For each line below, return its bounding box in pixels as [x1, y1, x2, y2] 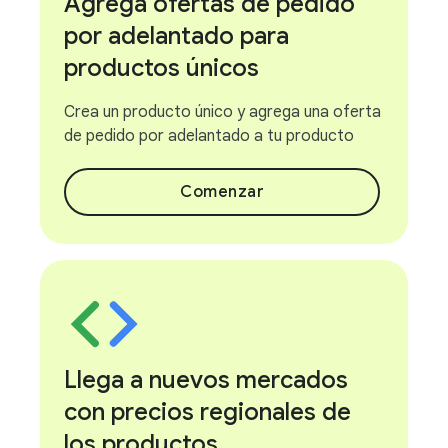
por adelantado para [64, 21, 289, 51]
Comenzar [180, 182, 264, 202]
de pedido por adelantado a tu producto [64, 126, 354, 146]
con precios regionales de [64, 397, 351, 427]
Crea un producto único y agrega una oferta [64, 102, 381, 122]
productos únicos [64, 53, 259, 83]
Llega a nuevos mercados [64, 365, 348, 395]
